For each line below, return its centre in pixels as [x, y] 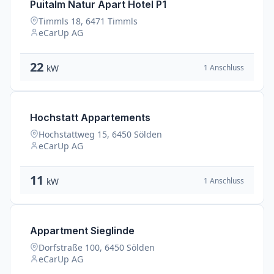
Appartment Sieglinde [82, 231]
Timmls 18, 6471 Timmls [88, 21]
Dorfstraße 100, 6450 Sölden [97, 247]
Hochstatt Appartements [90, 117]
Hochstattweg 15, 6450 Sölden [100, 134]
